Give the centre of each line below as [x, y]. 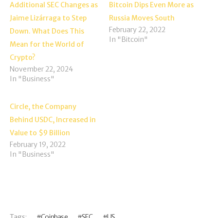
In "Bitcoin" [128, 39]
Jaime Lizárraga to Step [48, 18]
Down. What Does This [47, 31]
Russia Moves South [143, 18]
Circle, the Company [43, 106]
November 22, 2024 [41, 69]
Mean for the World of [47, 44]
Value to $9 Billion [40, 133]
